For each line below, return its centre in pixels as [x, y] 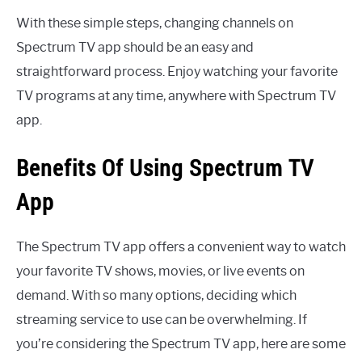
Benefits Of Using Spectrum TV [165, 168]
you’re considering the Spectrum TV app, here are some [181, 344]
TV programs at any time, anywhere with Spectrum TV [176, 95]
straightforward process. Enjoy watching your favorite [177, 71]
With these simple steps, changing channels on [155, 23]
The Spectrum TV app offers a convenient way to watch [181, 247]
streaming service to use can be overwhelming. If [162, 320]
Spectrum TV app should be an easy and [135, 47]
